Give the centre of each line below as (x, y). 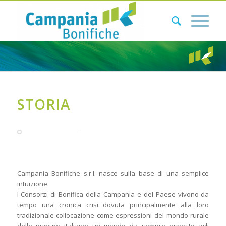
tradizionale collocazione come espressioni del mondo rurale (113, 216)
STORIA (44, 104)
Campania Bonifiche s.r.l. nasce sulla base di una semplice (113, 173)
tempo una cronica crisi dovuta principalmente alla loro (113, 205)
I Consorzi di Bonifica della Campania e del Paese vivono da (113, 194)
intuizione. (33, 184)
